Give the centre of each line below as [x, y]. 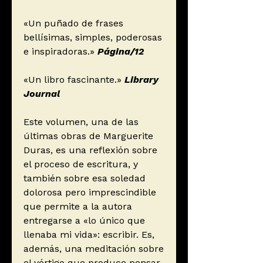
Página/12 [119, 52]
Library [141, 80]
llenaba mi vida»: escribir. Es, [89, 235]
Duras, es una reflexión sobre [90, 150]
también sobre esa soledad [85, 178]
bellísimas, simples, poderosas [93, 38]
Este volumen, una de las [81, 122]
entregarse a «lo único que [84, 221]
